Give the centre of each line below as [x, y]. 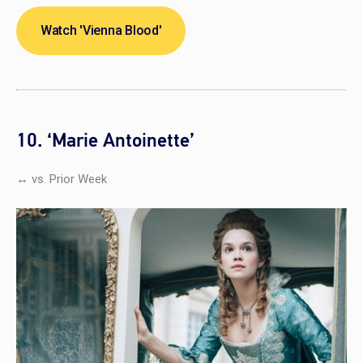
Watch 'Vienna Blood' [101, 30]
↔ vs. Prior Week [62, 179]
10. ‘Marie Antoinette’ [105, 140]
